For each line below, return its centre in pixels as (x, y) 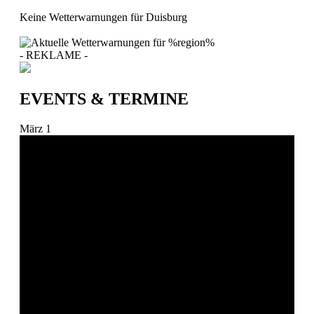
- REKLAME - (54, 55)
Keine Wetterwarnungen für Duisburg (103, 18)
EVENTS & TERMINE (104, 99)
